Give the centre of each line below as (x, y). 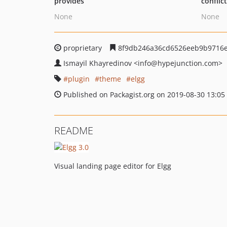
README (74, 130)
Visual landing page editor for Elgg (113, 166)
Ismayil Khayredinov (99, 63)
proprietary (83, 48)
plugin (79, 79)
